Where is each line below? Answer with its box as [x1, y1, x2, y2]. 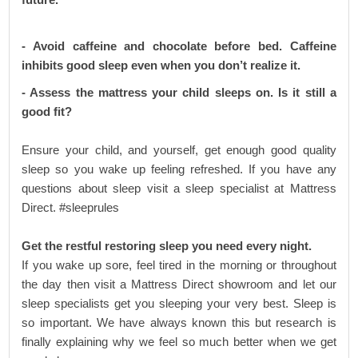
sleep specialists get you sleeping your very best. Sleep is [22, 296, 336, 310]
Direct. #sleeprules [22, 201, 120, 214]
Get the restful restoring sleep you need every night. [22, 239, 312, 253]
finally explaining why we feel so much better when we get [22, 335, 336, 348]
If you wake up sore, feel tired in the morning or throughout [22, 258, 336, 272]
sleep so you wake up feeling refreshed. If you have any [22, 162, 336, 176]
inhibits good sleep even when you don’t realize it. [22, 58, 301, 72]
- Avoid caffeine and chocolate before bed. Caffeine [22, 39, 336, 53]
